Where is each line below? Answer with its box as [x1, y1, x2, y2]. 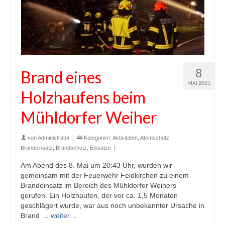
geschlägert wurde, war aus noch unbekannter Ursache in [21, 201, 204, 209]
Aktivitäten [113, 134, 138, 141]
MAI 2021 [187, 79, 210, 86]
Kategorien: [82, 134, 113, 141]
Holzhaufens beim [21, 87, 146, 107]
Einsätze [90, 144, 111, 151]
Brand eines [21, 67, 101, 87]
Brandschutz [56, 144, 87, 151]
